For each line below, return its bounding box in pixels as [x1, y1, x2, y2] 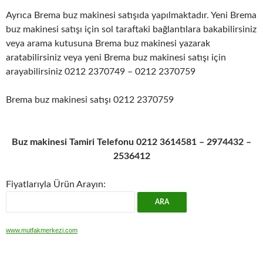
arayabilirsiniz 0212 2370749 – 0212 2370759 [6, 67, 195, 76]
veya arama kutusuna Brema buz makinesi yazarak [6, 39, 210, 48]
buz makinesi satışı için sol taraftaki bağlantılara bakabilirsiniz [6, 25, 257, 34]
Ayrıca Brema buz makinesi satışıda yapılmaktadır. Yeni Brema [6, 11, 257, 20]
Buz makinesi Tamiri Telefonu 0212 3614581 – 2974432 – [12, 137, 251, 147]
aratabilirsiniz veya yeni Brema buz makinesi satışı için [6, 53, 226, 62]
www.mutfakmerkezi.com [6, 227, 77, 234]
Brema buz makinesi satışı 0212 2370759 [6, 95, 174, 104]
